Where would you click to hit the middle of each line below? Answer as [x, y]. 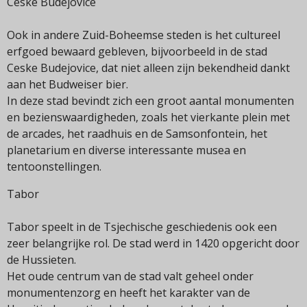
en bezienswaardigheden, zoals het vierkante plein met [148, 118]
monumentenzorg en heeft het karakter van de [128, 293]
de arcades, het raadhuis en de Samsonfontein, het [137, 134]
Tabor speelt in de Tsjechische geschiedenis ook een [142, 227]
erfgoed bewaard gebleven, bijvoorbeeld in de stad [137, 52]
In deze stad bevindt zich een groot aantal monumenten [150, 101]
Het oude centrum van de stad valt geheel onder [130, 277]
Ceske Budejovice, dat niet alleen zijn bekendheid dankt [148, 68]
